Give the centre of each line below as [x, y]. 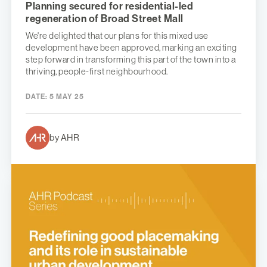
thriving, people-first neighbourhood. [97, 71]
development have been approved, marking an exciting [131, 47]
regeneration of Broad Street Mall [105, 18]
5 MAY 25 [66, 96]
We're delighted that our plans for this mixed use [117, 35]
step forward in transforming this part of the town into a [131, 59]
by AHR [64, 137]
